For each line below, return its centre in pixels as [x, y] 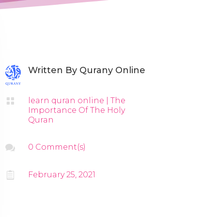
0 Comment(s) [57, 147]
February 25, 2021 [62, 174]
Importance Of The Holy [77, 110]
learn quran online [66, 100]
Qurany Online [113, 70]
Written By [54, 70]
